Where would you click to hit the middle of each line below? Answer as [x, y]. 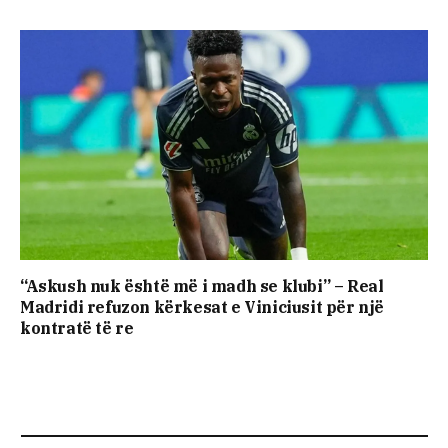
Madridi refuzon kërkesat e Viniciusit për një [202, 306]
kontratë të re [77, 327]
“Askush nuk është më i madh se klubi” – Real [202, 285]
